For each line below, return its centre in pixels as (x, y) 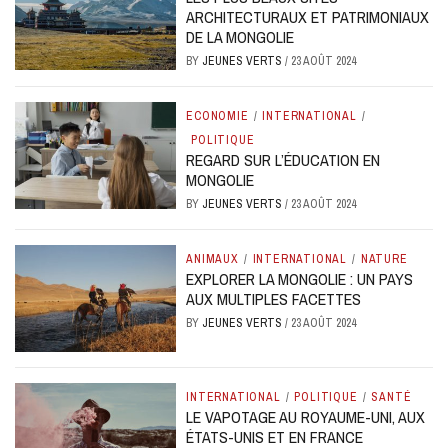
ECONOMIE (217, 115)
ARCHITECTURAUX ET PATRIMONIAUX (308, 16)
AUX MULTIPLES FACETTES (274, 298)
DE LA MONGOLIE (240, 36)
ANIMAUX (212, 258)
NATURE (384, 258)
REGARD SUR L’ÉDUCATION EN (283, 159)
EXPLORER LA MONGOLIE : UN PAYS (300, 278)
